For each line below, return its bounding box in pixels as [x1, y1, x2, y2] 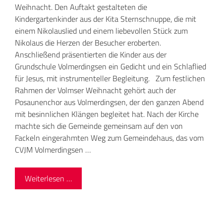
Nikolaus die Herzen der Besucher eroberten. [15, 37, 161, 49]
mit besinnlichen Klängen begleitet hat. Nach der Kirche [15, 108, 199, 120]
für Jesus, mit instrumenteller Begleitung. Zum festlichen [15, 72, 205, 85]
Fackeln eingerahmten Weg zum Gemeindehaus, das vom [15, 132, 204, 144]
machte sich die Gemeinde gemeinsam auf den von [15, 120, 183, 132]
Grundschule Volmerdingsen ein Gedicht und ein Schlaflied [15, 60, 206, 73]
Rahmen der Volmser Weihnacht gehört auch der [15, 84, 176, 97]
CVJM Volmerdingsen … [15, 144, 91, 156]
